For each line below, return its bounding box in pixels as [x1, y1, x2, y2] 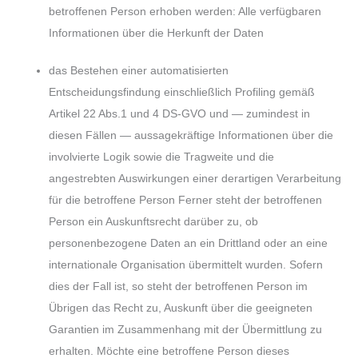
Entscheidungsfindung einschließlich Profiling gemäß [49, 86, 316, 99]
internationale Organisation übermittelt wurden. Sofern [49, 259, 324, 272]
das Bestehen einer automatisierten [49, 65, 229, 78]
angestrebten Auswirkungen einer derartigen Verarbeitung [49, 173, 342, 185]
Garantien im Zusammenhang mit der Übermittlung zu [49, 324, 323, 336]
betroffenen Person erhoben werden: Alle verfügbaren [49, 5, 322, 18]
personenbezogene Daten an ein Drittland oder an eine [49, 237, 328, 250]
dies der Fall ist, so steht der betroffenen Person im [49, 280, 308, 293]
